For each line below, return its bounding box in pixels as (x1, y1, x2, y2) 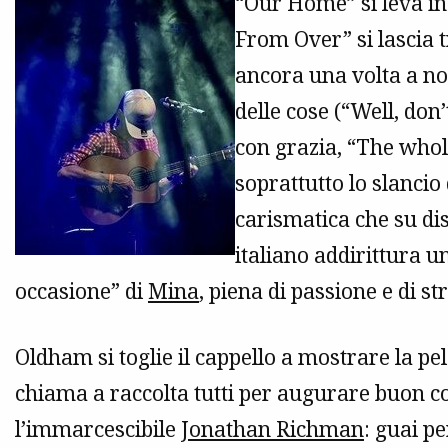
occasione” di (15, 277, 148, 306)
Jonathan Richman (181, 415, 364, 444)
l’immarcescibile (15, 415, 181, 444)
